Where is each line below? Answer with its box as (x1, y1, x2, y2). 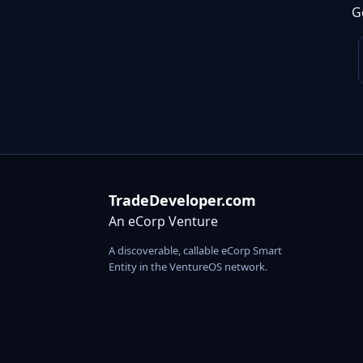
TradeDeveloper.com (109, 190, 256, 211)
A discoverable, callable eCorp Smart (109, 243, 282, 258)
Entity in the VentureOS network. (109, 259, 267, 275)
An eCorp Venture (109, 212, 218, 231)
